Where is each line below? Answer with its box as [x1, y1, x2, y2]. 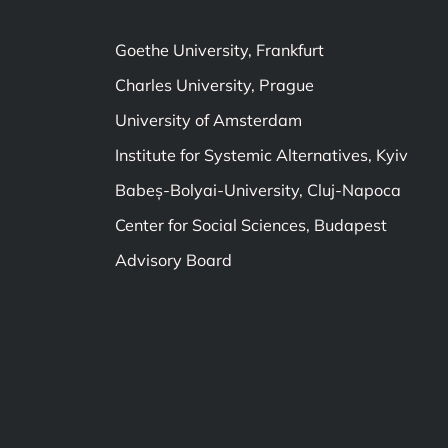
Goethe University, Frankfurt [114, 40, 324, 60]
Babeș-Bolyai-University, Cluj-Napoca [114, 180, 401, 200]
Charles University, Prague [114, 75, 314, 95]
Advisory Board [114, 250, 232, 270]
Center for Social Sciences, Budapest [114, 215, 387, 235]
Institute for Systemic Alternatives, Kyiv [114, 145, 408, 165]
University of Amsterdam [114, 110, 302, 130]
